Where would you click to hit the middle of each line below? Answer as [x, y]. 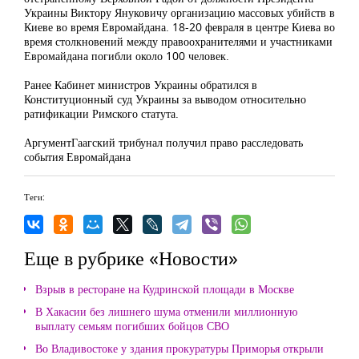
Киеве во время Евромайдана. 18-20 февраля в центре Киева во [179, 27]
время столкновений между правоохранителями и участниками [178, 41]
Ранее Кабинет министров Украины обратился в [141, 85]
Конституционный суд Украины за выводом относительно [165, 99]
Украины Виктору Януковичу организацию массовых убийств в [179, 12]
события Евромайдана [77, 157]
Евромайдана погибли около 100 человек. [127, 56]
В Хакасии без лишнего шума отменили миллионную [166, 311]
